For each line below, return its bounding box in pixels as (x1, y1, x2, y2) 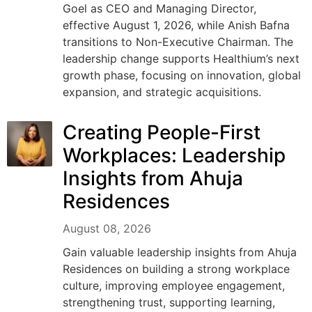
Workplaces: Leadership (63, 143, 286, 167)
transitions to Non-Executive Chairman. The (63, 34, 293, 49)
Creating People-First (63, 120, 260, 144)
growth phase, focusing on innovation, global (63, 68, 301, 82)
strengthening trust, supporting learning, (63, 295, 275, 309)
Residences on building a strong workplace (63, 261, 290, 276)
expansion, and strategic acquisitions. (63, 84, 261, 99)
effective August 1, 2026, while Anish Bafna (63, 17, 290, 32)
